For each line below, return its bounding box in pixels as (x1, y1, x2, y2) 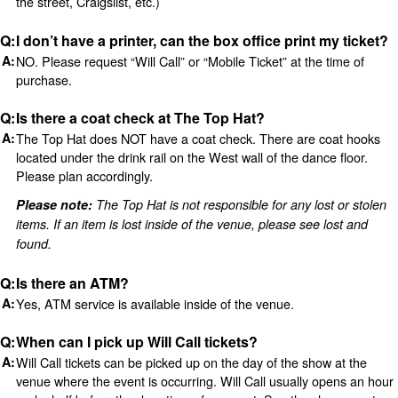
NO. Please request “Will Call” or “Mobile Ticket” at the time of (15, 51, 364, 70)
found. (15, 235, 55, 253)
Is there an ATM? (15, 272, 129, 293)
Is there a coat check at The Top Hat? (15, 107, 265, 129)
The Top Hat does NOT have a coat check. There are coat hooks (15, 129, 380, 148)
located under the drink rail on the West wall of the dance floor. (15, 147, 368, 167)
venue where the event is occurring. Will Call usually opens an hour (15, 371, 394, 391)
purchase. (15, 69, 72, 89)
